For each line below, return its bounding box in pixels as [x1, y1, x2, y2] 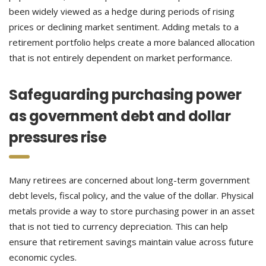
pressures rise [9, 128, 107, 147]
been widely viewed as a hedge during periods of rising [9, 5, 235, 17]
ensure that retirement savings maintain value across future [9, 236, 254, 248]
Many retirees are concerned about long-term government [9, 174, 250, 186]
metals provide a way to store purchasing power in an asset [9, 205, 255, 217]
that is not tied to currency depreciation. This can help [9, 220, 228, 232]
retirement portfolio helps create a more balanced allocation [9, 36, 255, 48]
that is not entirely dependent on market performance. [9, 52, 232, 64]
